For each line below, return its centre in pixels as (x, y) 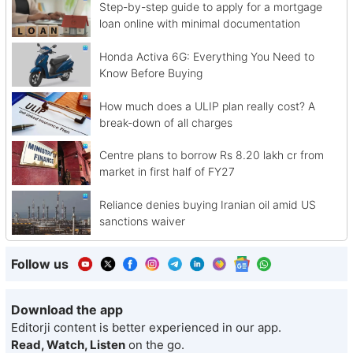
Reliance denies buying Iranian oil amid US (207, 205)
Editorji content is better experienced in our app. (146, 327)
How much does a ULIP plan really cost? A (207, 106)
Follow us (40, 264)
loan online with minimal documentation (199, 23)
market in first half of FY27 (167, 172)
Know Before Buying (150, 72)
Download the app (67, 309)
